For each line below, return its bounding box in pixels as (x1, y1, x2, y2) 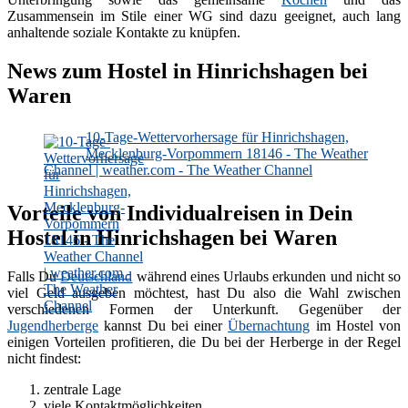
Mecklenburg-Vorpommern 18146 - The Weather (86, 145, 368, 161)
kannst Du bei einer (98, 317, 229, 333)
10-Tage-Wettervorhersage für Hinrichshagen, (86, 128, 349, 145)
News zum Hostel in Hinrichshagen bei (7, 58, 368, 83)
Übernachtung (228, 317, 311, 333)
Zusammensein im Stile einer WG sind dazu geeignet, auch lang (7, 8, 401, 25)
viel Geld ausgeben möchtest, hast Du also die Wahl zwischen (7, 284, 401, 301)
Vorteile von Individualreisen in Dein (7, 200, 352, 225)
